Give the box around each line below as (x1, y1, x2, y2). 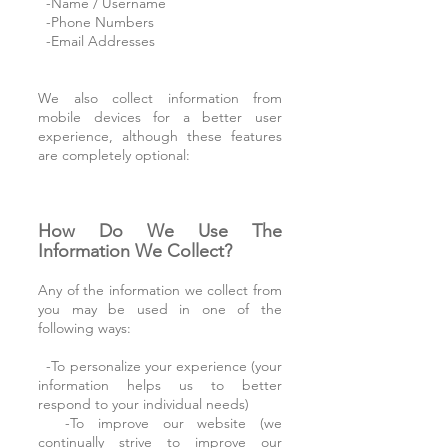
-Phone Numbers (38, 13, 154, 31)
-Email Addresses (38, 32, 155, 50)
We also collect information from (38, 89, 282, 107)
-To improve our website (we (38, 414, 282, 432)
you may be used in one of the (38, 300, 282, 318)
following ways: (38, 319, 131, 337)
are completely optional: (38, 146, 190, 164)
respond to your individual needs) (38, 395, 249, 413)
